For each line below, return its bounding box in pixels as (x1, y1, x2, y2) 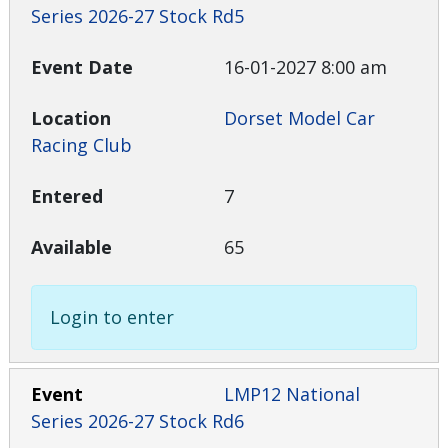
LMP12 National (224, 382, 360, 407)
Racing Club (31, 133, 133, 158)
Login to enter (50, 305, 175, 330)
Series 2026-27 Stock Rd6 (31, 409, 245, 434)
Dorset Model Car (224, 106, 375, 131)
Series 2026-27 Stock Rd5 (31, 4, 245, 29)
